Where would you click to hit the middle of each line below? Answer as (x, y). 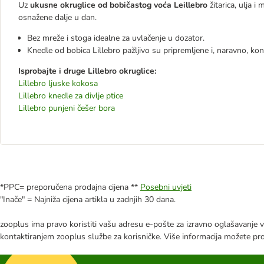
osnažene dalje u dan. (57, 17)
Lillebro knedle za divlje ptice (71, 96)
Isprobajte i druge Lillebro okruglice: (87, 71)
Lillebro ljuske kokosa (58, 83)
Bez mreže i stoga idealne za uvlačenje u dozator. (116, 38)
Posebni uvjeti (166, 187)
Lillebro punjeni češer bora (67, 108)
